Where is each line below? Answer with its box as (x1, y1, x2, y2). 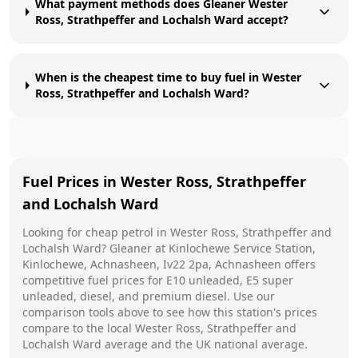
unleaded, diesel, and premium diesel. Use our (22, 288, 275, 304)
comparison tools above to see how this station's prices (22, 304, 317, 320)
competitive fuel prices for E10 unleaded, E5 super (22, 272, 293, 288)
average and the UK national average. (101, 336, 308, 352)
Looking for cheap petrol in (22, 224, 170, 240)
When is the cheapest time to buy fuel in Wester (35, 69, 302, 85)
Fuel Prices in (22, 171, 121, 191)
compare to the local (22, 320, 135, 336)
